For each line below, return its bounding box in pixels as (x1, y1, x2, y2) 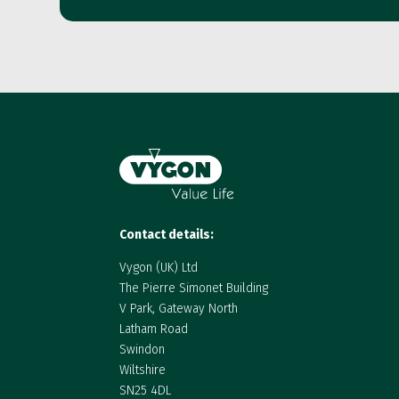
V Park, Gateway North (119, 301, 239, 317)
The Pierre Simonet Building (119, 281, 269, 297)
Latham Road (119, 322, 189, 338)
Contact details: (119, 227, 215, 243)
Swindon (119, 342, 166, 358)
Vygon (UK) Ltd (119, 260, 199, 276)
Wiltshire (119, 362, 167, 379)
